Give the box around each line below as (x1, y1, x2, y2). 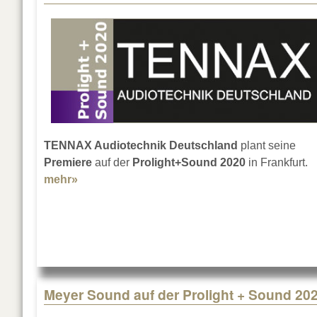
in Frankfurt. (246, 156, 308, 169)
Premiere (44, 156, 92, 169)
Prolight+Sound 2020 (129, 156, 246, 169)
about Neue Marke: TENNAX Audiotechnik (78, 173, 304, 186)
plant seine (238, 139, 296, 152)
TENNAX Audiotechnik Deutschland (44, 139, 238, 152)
